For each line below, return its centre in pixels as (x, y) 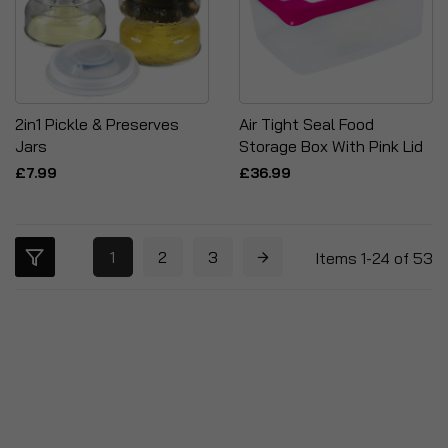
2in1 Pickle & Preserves (97, 124)
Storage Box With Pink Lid (331, 146)
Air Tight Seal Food (306, 124)
